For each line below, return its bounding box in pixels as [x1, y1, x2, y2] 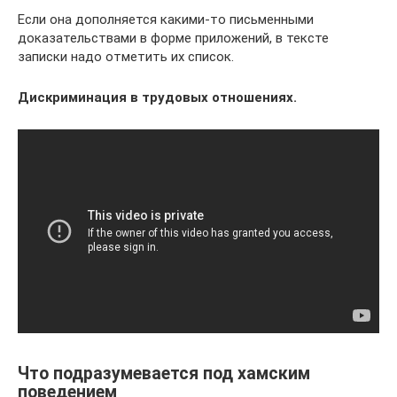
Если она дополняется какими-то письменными [18, 11, 314, 27]
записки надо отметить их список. [18, 48, 234, 65]
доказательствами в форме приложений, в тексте [18, 29, 329, 46]
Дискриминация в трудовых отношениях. [18, 89, 297, 105]
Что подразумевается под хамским [18, 362, 310, 384]
